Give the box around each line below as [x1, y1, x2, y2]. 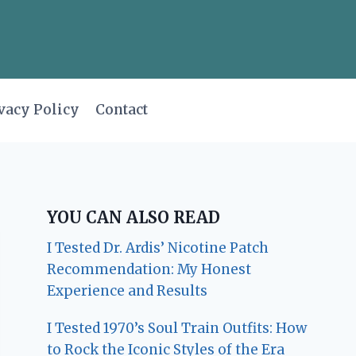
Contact [95, 101, 148, 119]
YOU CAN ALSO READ [47, 207, 221, 227]
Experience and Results [47, 281, 208, 300]
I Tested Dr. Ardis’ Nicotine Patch [47, 238, 269, 257]
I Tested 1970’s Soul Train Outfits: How [47, 319, 308, 337]
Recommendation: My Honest [47, 260, 252, 278]
